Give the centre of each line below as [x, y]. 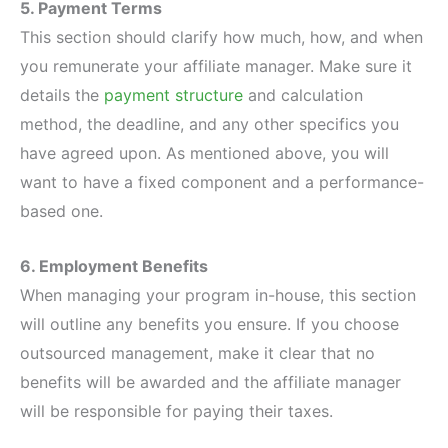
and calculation [303, 94]
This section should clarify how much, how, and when [221, 36]
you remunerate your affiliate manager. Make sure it [216, 65]
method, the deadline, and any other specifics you [209, 123]
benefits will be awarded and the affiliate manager [210, 381]
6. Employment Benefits [114, 265]
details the [62, 94]
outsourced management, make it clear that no [197, 352]
